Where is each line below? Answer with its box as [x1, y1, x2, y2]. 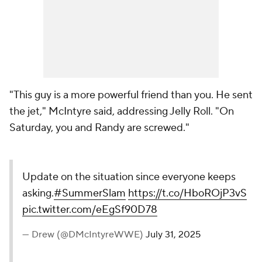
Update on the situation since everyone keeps [22, 170, 236, 184]
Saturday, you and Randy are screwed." [9, 121, 189, 135]
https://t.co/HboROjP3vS [128, 187, 247, 200]
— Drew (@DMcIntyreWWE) [22, 229, 146, 240]
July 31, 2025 [146, 229, 201, 240]
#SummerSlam [54, 187, 126, 200]
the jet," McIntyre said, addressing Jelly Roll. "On [9, 105, 234, 118]
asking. [22, 187, 54, 200]
